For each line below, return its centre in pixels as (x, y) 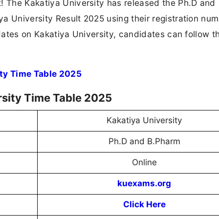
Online (144, 163)
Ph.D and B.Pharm (144, 142)
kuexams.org (144, 184)
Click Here (144, 205)
